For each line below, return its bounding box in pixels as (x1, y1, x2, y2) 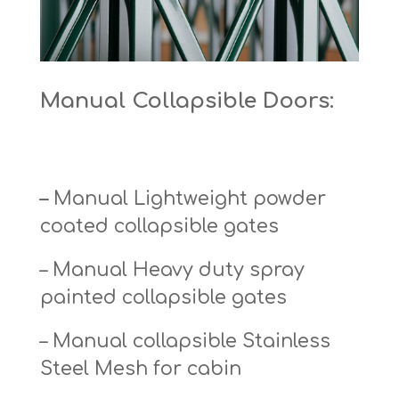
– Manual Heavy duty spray (39, 259, 305, 281)
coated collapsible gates (39, 216, 279, 238)
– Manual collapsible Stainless (39, 330, 330, 353)
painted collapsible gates (39, 287, 287, 309)
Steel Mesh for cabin (39, 358, 241, 380)
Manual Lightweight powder (53, 188, 326, 210)
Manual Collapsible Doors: (39, 89, 334, 114)
